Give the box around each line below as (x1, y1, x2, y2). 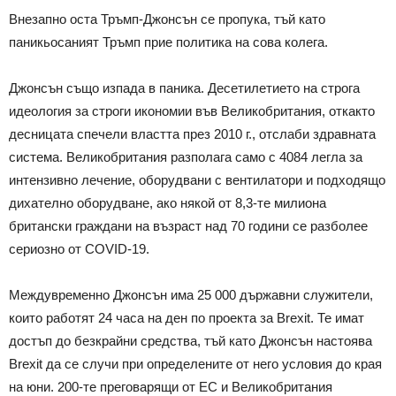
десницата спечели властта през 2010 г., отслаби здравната (9, 126, 376, 141)
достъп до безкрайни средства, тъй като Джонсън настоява (9, 332, 372, 348)
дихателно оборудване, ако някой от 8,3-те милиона (9, 194, 326, 210)
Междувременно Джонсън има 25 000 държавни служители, (9, 286, 373, 302)
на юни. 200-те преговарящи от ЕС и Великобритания (9, 378, 332, 394)
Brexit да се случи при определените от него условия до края (9, 355, 382, 371)
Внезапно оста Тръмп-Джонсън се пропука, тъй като (9, 11, 325, 27)
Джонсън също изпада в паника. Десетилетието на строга (9, 80, 360, 95)
